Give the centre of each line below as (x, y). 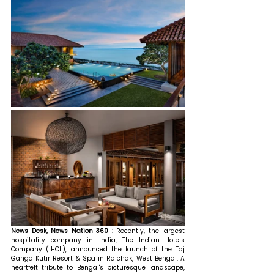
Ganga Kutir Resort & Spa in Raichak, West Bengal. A (98, 258)
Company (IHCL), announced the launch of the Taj (98, 249)
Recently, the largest (150, 231)
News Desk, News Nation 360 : (64, 231)
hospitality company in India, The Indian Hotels (98, 240)
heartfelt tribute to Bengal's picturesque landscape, (98, 267)
